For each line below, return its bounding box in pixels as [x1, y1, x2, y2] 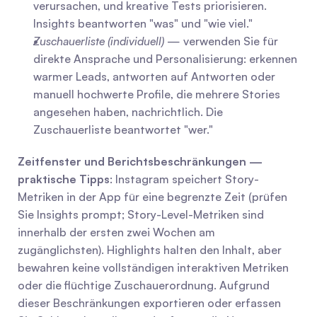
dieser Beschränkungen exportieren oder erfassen [18, 296, 281, 310]
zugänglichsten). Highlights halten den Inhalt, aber [18, 243, 282, 257]
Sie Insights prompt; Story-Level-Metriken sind [18, 207, 264, 221]
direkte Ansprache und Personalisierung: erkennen [33, 52, 297, 66]
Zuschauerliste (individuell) [33, 34, 164, 48]
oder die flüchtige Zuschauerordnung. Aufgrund [18, 278, 270, 292]
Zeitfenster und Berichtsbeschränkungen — [18, 154, 263, 168]
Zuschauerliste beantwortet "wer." [33, 122, 213, 137]
